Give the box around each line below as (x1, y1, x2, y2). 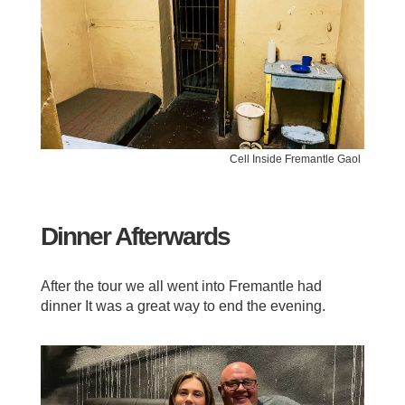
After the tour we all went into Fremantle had (40, 278, 322, 295)
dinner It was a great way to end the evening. (40, 298, 325, 315)
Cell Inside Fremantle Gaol (230, 153, 362, 166)
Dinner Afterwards (40, 222, 230, 251)
